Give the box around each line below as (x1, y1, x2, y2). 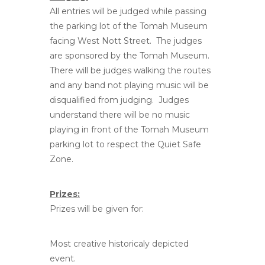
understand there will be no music (50, 109, 190, 120)
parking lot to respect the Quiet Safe (50, 138, 201, 150)
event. (50, 253, 76, 264)
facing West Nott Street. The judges (50, 35, 202, 46)
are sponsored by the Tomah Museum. (50, 50, 212, 61)
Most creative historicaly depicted (50, 238, 189, 249)
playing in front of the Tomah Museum (50, 124, 209, 135)
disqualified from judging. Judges (50, 94, 189, 105)
